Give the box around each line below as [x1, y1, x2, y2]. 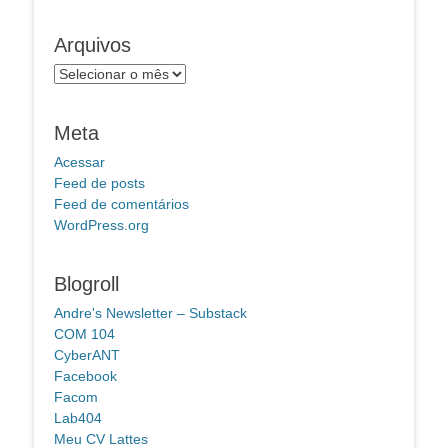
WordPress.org [54, 216, 149, 233]
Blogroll [54, 272, 119, 295]
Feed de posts [54, 174, 145, 191]
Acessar [54, 153, 105, 170]
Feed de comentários [54, 195, 189, 212]
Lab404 [54, 409, 102, 426]
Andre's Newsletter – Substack [54, 304, 247, 321]
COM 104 [54, 325, 115, 342]
